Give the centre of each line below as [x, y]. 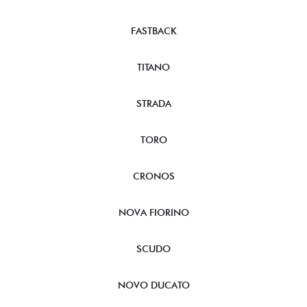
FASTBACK [153, 31]
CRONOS [153, 176]
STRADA [153, 103]
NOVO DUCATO [153, 285]
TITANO [153, 67]
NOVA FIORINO [153, 212]
